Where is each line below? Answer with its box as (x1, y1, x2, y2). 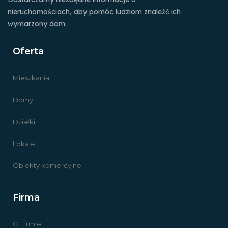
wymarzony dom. (8, 19, 67, 28)
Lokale (13, 139, 35, 148)
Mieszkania (13, 73, 49, 82)
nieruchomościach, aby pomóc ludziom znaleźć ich (8, 7, 181, 16)
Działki (13, 117, 35, 126)
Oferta (13, 45, 44, 57)
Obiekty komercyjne (13, 161, 81, 169)
